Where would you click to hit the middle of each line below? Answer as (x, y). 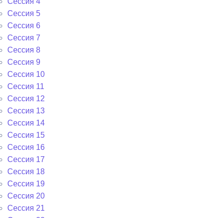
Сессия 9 (24, 62)
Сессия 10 (26, 74)
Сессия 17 (26, 159)
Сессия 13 (26, 111)
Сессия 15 (26, 135)
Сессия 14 (26, 123)
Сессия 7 (24, 38)
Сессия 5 (24, 13)
